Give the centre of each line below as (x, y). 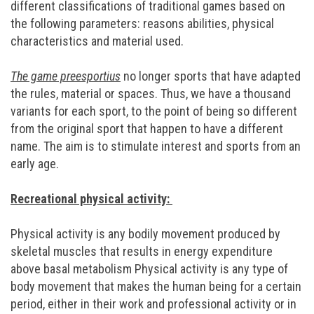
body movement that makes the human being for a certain (156, 286)
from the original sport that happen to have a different (147, 129)
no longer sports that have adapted (211, 76)
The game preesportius (66, 76)
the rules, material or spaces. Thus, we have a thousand (151, 94)
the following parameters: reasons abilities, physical (142, 23)
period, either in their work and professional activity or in (153, 304)
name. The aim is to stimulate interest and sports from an (156, 146)
